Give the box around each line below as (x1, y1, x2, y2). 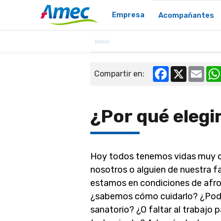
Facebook (169, 65, 204, 74)
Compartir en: (94, 69, 145, 78)
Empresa (112, 10, 145, 19)
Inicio (95, 38, 110, 45)
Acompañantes (158, 10, 215, 20)
